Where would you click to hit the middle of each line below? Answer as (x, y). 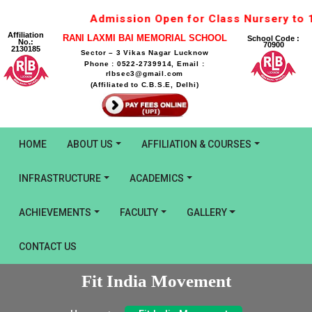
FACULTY (139, 212)
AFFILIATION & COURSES (196, 144)
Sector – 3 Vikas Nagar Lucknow (145, 53)
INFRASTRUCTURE (60, 178)
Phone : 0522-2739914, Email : (145, 64)
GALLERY (206, 212)
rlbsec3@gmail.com (145, 73)
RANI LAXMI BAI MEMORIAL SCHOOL (145, 38)
